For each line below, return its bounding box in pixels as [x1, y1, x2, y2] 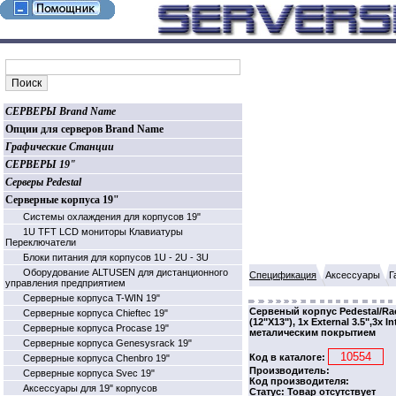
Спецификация [249, 270, 316, 280]
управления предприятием [5, 278, 126, 288]
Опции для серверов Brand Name [5, 123, 164, 135]
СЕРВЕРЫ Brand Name [5, 105, 116, 118]
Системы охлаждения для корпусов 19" [23, 211, 201, 222]
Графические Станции [5, 141, 114, 153]
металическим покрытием [249, 327, 376, 338]
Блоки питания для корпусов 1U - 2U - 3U [23, 252, 209, 263]
